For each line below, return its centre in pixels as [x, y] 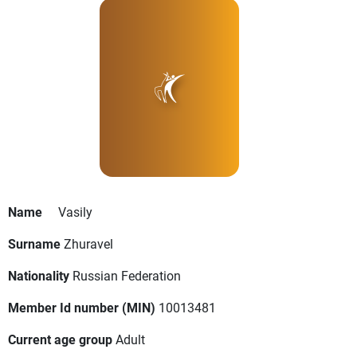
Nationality [39, 276]
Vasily [75, 212]
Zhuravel [88, 244]
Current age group [60, 339]
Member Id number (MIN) [82, 308]
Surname [34, 244]
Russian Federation [127, 276]
